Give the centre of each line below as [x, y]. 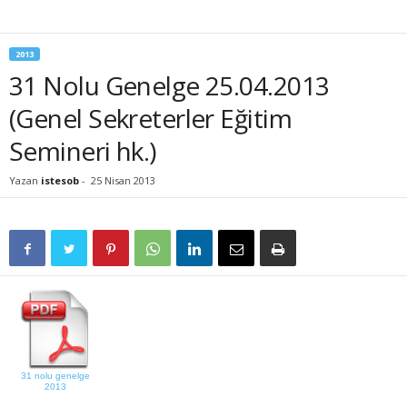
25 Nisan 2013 [123, 181]
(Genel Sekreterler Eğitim [151, 119]
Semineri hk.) [83, 151]
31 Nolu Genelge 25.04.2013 [169, 86]
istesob [60, 181]
